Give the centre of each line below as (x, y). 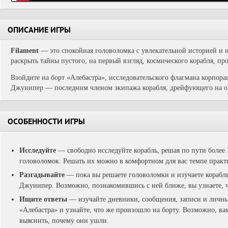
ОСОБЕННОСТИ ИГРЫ (46, 123)
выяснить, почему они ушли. (64, 221)
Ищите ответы (43, 199)
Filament (26, 51)
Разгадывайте (42, 175)
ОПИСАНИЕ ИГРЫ (39, 31)
